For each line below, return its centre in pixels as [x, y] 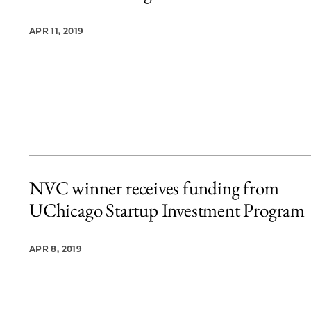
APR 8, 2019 [56, 249]
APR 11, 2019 [57, 31]
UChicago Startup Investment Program [167, 210]
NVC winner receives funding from [154, 188]
